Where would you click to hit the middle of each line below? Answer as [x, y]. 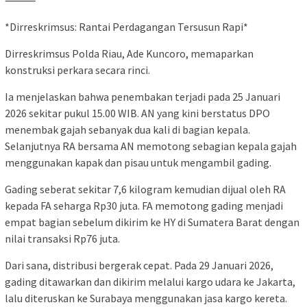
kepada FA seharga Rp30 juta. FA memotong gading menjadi [144, 205]
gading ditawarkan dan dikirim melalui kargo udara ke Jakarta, [150, 281]
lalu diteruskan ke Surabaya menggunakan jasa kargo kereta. [146, 298]
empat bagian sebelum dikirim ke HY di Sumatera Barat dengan [152, 222]
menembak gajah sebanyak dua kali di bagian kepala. [127, 129]
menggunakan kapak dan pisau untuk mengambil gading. [138, 162]
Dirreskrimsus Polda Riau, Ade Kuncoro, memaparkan [129, 53]
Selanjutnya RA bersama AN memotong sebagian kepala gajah [151, 146]
